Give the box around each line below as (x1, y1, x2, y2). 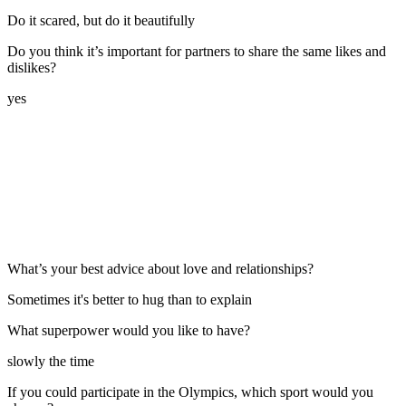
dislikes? (7, 59, 56, 75)
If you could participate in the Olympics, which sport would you (7, 383, 373, 400)
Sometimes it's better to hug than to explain (7, 291, 252, 307)
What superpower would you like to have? (7, 322, 250, 338)
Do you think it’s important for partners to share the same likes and (7, 43, 386, 59)
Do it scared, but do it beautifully (7, 12, 195, 28)
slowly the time (7, 353, 94, 369)
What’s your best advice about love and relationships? (7, 260, 314, 276)
